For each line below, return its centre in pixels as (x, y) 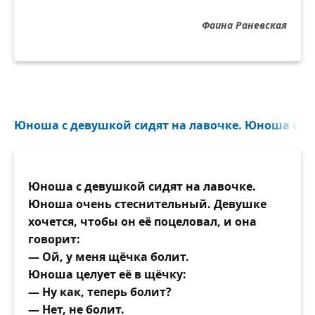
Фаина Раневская (244, 25)
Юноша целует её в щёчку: (107, 274)
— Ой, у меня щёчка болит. (109, 257)
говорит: (54, 239)
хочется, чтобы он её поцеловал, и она (142, 221)
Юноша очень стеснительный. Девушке (147, 204)
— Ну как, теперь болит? (100, 292)
